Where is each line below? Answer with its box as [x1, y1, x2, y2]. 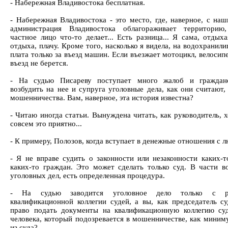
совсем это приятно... [10, 120, 82, 128]
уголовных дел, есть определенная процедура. [10, 172, 165, 180]
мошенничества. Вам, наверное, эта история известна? [10, 94, 193, 102]
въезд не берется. [10, 59, 68, 67]
